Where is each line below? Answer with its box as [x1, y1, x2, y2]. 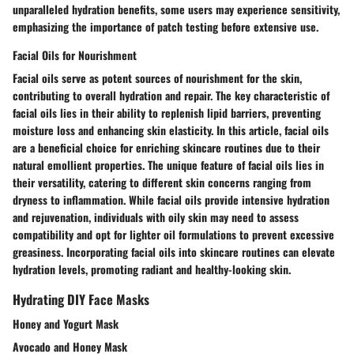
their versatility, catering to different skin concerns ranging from [13, 174, 311, 191]
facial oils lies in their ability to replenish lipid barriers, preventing [13, 104, 321, 122]
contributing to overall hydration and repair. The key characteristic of [13, 87, 330, 104]
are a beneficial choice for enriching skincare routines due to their [13, 139, 320, 156]
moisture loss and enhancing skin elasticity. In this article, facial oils [13, 122, 329, 139]
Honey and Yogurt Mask [13, 315, 119, 333]
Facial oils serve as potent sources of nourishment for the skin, [13, 70, 302, 87]
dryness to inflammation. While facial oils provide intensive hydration [13, 191, 330, 209]
